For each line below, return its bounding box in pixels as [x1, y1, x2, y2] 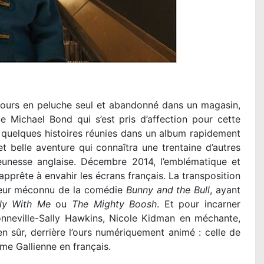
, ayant [210, 184, 241, 196]
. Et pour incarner [157, 198, 241, 210]
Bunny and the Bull [126, 184, 210, 196]
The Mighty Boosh [72, 198, 157, 210]
